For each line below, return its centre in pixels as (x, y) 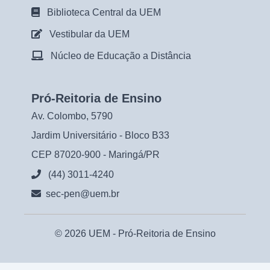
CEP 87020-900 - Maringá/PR (96, 155)
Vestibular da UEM (89, 34)
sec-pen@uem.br (83, 194)
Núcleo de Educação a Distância (121, 56)
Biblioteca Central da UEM (104, 12)
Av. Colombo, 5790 (72, 116)
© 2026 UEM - (86, 234)
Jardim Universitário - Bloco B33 (100, 135)
